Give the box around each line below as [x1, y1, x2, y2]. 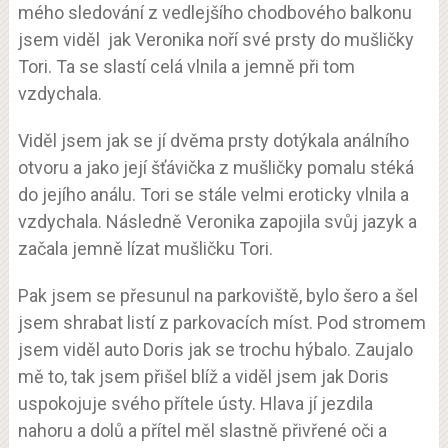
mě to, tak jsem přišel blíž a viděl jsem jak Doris [17, 366, 389, 387]
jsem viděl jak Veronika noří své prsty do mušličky [17, 29, 414, 50]
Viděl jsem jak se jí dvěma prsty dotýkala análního [17, 130, 409, 151]
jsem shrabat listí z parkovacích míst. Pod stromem [17, 312, 426, 333]
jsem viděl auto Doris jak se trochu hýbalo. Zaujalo [17, 339, 413, 360]
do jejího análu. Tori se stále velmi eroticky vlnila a [17, 184, 409, 205]
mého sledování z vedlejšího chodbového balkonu [17, 2, 412, 23]
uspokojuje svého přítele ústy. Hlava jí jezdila [17, 393, 373, 414]
